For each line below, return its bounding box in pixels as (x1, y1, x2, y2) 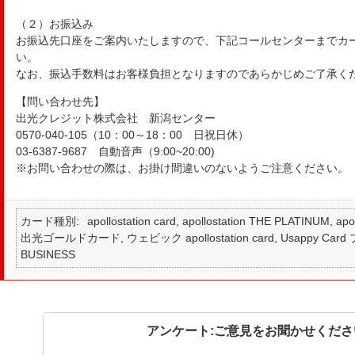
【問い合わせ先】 (15, 95, 105, 108)
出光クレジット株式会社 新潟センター (15, 112, 216, 124)
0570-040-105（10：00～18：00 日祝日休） (15, 128, 249, 141)
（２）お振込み (15, 17, 94, 30)
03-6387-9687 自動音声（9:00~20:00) (15, 145, 215, 158)
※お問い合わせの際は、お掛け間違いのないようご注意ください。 (15, 162, 349, 174)
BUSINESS (20, 248, 75, 261)
